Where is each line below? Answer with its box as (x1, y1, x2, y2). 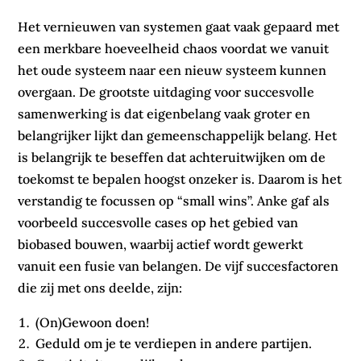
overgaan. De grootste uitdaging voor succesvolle (18, 84, 315, 101)
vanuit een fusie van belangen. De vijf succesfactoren (18, 258, 339, 275)
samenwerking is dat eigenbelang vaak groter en (18, 106, 311, 122)
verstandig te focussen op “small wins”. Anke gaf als (18, 193, 330, 210)
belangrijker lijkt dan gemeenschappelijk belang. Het (18, 127, 338, 144)
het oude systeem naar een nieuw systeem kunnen (18, 62, 327, 79)
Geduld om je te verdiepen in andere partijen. (35, 335, 313, 352)
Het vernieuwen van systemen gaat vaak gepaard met (18, 19, 340, 35)
